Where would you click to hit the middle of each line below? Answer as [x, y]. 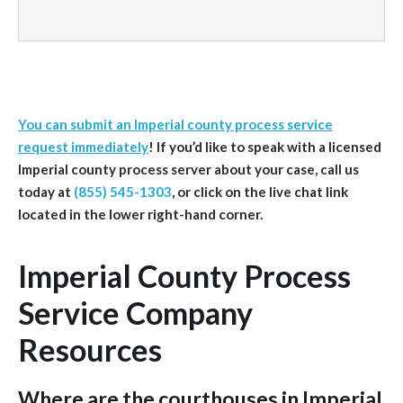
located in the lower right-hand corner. [140, 214]
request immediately [83, 147]
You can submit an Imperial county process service [175, 124]
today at [46, 192]
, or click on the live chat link [260, 192]
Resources [90, 349]
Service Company [135, 313]
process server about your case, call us [239, 169]
